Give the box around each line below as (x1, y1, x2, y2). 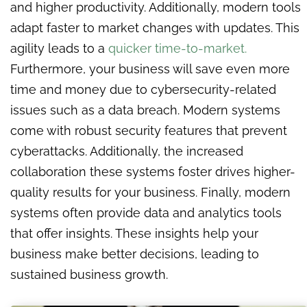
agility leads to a (10, 41, 108, 56)
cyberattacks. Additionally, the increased (10, 144, 243, 159)
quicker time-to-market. (108, 41, 247, 56)
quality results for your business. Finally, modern (10, 185, 291, 200)
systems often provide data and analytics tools (10, 206, 282, 221)
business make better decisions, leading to (10, 247, 259, 262)
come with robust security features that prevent (10, 123, 287, 138)
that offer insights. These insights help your (10, 226, 258, 241)
